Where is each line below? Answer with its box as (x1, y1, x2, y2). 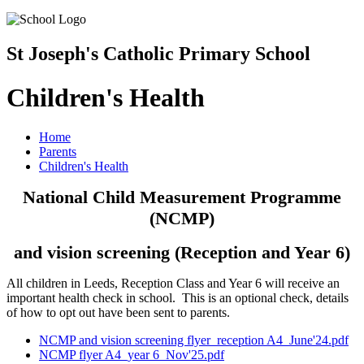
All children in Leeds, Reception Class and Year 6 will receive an (6, 276, 340, 291)
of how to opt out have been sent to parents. (6, 305, 230, 320)
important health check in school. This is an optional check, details (6, 291, 349, 305)
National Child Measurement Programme (23, 187, 341, 208)
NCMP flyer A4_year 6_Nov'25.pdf (39, 348, 224, 362)
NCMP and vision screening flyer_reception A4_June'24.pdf (39, 333, 349, 348)
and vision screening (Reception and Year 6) (14, 242, 350, 263)
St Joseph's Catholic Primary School (6, 43, 310, 65)
